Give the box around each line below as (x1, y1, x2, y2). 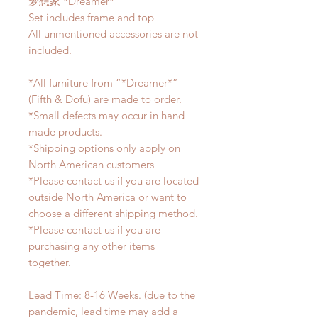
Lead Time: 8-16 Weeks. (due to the (28, 288, 195, 302)
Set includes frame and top (28, 11, 154, 25)
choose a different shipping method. (28, 207, 198, 221)
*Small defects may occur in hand (28, 109, 185, 123)
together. (28, 256, 71, 270)
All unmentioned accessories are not (28, 27, 198, 41)
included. (28, 43, 72, 57)
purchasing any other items (28, 239, 155, 253)
